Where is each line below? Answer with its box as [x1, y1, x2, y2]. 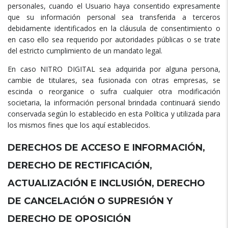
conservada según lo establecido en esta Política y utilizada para [8, 109, 220, 119]
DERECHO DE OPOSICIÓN [8, 213, 131, 225]
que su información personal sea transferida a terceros [8, 12, 220, 22]
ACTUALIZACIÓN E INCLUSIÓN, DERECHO [8, 178, 205, 189]
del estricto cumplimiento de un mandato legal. [8, 46, 162, 56]
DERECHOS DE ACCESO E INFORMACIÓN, [8, 142, 205, 154]
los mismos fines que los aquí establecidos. [8, 120, 150, 130]
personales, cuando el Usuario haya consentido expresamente [8, 1, 220, 11]
